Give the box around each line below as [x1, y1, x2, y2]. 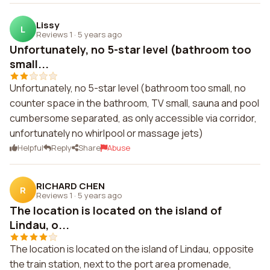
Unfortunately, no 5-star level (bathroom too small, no [10, 81, 246, 95]
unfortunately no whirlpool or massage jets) [10, 127, 203, 140]
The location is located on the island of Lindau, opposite [10, 242, 254, 256]
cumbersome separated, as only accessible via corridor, [10, 111, 257, 125]
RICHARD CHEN [36, 179, 105, 192]
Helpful [17, 142, 43, 153]
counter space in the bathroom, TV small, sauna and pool [10, 96, 259, 110]
